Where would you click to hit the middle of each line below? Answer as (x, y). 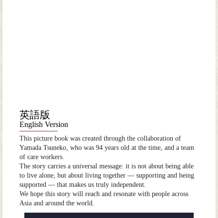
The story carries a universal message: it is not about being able (107, 166)
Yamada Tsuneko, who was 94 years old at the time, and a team (107, 148)
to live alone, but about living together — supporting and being (107, 176)
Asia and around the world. (57, 203)
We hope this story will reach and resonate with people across (104, 194)
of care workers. (42, 157)
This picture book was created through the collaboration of (100, 139)
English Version (44, 124)
